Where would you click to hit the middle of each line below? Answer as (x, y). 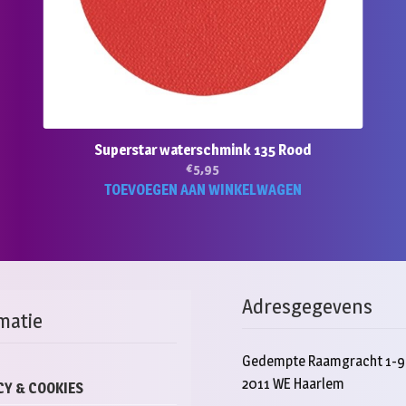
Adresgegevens (308, 307)
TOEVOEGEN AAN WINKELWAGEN (203, 189)
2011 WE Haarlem (294, 383)
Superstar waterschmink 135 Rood (203, 150)
